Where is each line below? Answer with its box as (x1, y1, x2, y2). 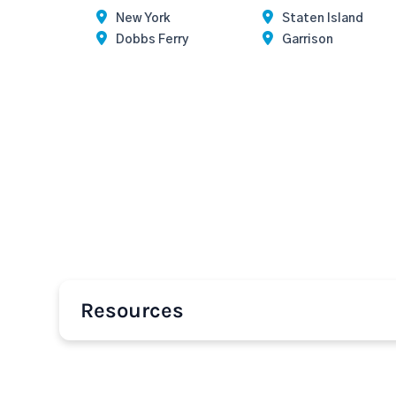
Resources (80, 298, 184, 323)
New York (116, 12, 171, 25)
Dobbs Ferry (116, 34, 189, 46)
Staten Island (281, 12, 363, 25)
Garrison (281, 34, 333, 46)
